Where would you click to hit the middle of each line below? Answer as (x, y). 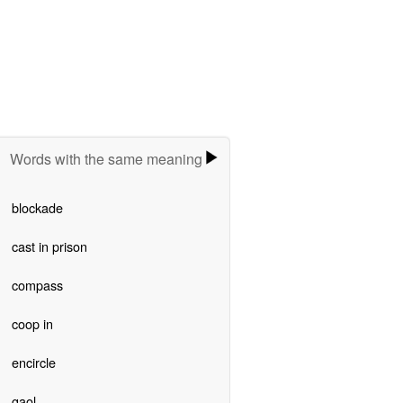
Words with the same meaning (108, 158)
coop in (32, 323)
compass (37, 284)
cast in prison (49, 246)
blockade (37, 207)
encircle (33, 362)
